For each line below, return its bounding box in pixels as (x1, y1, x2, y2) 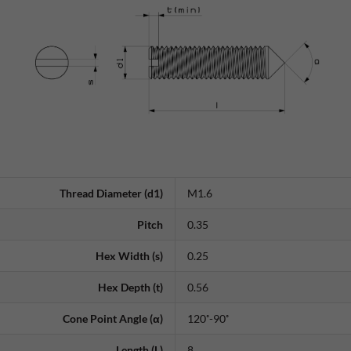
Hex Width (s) (96, 248, 163, 262)
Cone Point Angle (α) (63, 311, 163, 325)
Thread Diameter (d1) (60, 186, 163, 200)
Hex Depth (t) (98, 280, 163, 294)
